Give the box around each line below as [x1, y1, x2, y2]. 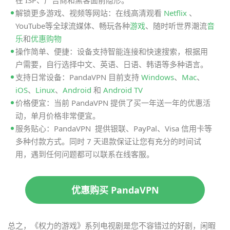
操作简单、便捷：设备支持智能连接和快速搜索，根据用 [15, 46, 208, 57]
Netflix [164, 8, 189, 18]
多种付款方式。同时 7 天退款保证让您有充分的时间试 [15, 136, 201, 147]
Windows [141, 72, 174, 83]
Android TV [103, 85, 143, 95]
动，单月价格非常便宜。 [15, 110, 100, 121]
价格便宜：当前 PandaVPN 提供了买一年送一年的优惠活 [15, 98, 210, 108]
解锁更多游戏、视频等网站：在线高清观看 [15, 8, 164, 18]
